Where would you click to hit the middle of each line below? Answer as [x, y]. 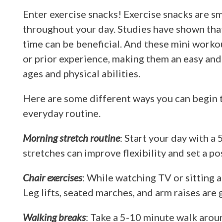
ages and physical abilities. [82, 73]
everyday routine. [62, 113]
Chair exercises [53, 177]
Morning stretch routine [71, 138]
